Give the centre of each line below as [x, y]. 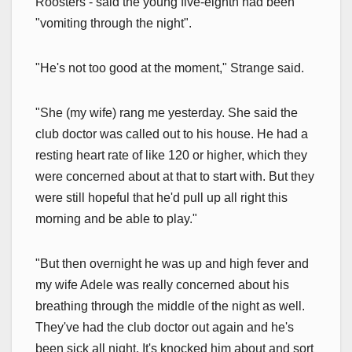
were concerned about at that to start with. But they [175, 176]
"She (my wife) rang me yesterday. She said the [167, 112]
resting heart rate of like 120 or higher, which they [171, 155]
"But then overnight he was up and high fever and [172, 263]
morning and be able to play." [116, 218]
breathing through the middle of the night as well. [170, 306]
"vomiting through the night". [114, 23]
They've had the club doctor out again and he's [165, 327]
